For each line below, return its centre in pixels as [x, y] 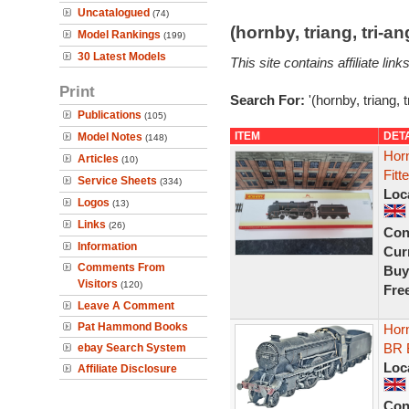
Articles [98, 159]
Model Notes [110, 137]
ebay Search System [132, 348]
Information [107, 246]
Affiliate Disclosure [127, 369]
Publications [110, 115]
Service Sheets [117, 181]
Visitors [98, 284]
